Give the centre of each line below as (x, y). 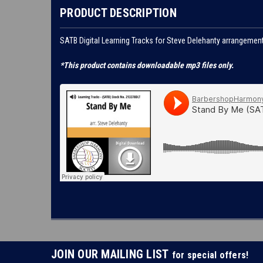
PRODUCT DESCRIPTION (118, 13)
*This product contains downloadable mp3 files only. (148, 65)
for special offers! (210, 255)
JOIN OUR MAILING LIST (112, 254)
